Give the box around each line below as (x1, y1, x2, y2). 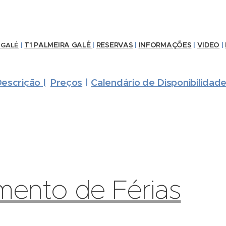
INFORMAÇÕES (138, 40, 192, 49)
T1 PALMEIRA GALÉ (24, 40, 93, 49)
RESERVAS (96, 40, 133, 49)
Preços (50, 76, 83, 88)
